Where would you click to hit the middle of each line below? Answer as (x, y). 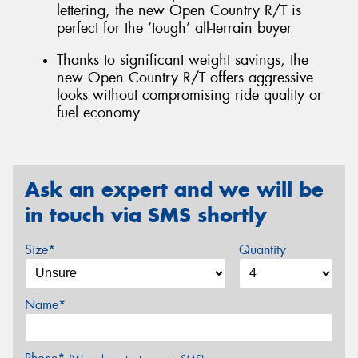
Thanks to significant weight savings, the (183, 60)
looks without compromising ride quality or (189, 95)
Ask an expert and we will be (174, 189)
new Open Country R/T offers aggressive (185, 78)
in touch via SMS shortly (146, 215)
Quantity (262, 250)
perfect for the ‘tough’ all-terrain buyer (174, 28)
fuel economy (98, 113)
